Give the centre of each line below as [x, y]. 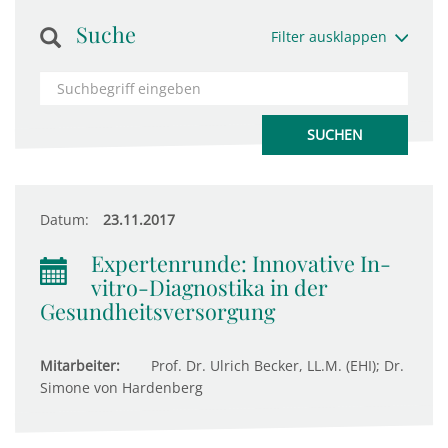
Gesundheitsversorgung [157, 311]
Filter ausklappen [328, 36]
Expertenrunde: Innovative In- [241, 263]
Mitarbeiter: [80, 365]
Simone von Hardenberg [121, 387]
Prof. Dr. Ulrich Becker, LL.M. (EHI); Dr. [275, 365]
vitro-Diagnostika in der [209, 287]
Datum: [64, 219]
